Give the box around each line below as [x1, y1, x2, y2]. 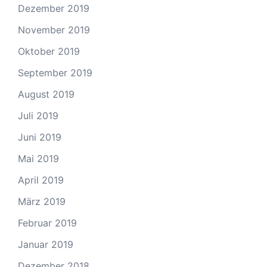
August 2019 [18, 88, 74, 101]
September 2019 [18, 67, 92, 79]
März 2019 [18, 195, 66, 208]
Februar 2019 [18, 217, 77, 229]
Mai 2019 [18, 153, 59, 165]
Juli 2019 [18, 110, 58, 122]
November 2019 [18, 24, 90, 36]
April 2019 [18, 174, 64, 187]
